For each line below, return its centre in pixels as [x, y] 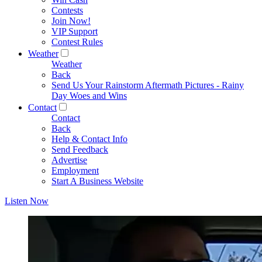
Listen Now [27, 201]
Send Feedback [80, 149]
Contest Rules [77, 42]
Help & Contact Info [89, 139]
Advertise [69, 160]
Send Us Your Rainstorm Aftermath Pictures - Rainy [148, 85]
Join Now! [71, 21]
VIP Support [75, 31]
